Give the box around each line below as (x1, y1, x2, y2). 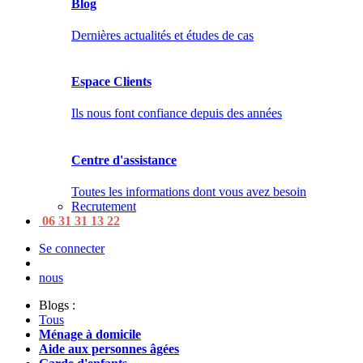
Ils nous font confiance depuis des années (71, 106, 282, 121)
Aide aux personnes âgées (39, 341, 179, 356)
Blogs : (39, 297, 75, 312)
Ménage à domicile (39, 327, 141, 341)
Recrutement (71, 199, 136, 213)
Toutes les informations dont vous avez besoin (71, 184, 306, 199)
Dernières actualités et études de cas (71, 28, 254, 42)
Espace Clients (71, 75, 152, 89)
